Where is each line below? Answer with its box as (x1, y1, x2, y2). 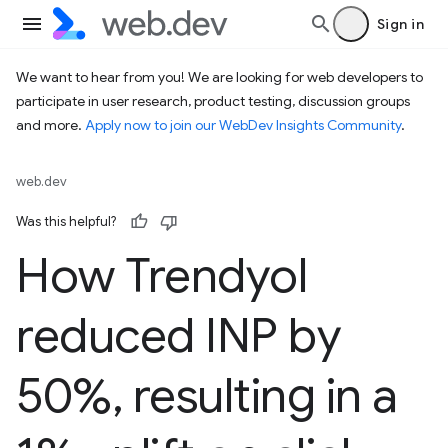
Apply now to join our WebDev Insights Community (85, 116, 401, 134)
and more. (16, 116, 85, 134)
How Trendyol (16, 246, 308, 306)
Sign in (376, 15, 424, 33)
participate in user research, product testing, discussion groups (16, 92, 410, 110)
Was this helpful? (16, 213, 116, 230)
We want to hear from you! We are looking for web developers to (16, 68, 423, 86)
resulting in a (122, 366, 398, 426)
